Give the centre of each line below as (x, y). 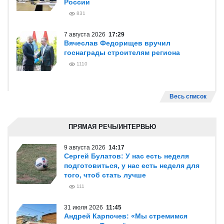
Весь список (188, 96)
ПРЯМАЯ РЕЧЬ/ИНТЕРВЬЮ (112, 127)
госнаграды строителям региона (122, 52)
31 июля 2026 (85, 207)
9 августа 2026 (86, 147)
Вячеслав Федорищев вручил (117, 43)
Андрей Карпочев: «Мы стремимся (126, 216)
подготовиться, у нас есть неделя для (132, 165)
